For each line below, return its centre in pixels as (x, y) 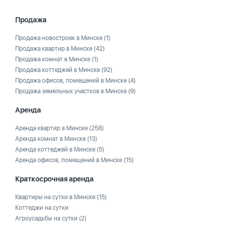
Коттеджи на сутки (42, 208)
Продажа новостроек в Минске (60, 38)
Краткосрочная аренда (54, 179)
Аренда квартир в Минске (52, 128)
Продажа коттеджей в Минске (58, 70)
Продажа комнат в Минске (53, 59)
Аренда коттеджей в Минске (56, 149)
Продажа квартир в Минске (54, 49)
